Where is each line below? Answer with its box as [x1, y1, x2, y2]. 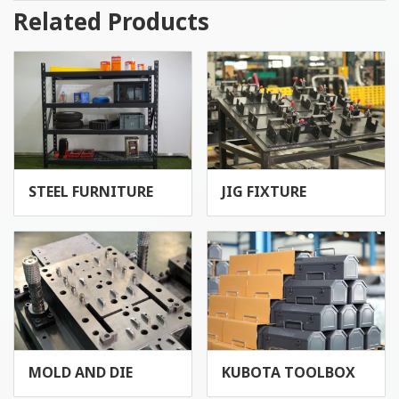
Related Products [13, 5, 209, 41]
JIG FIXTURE [222, 182, 306, 204]
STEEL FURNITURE [28, 182, 153, 204]
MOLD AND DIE [28, 362, 133, 384]
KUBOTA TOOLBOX [222, 362, 355, 384]
